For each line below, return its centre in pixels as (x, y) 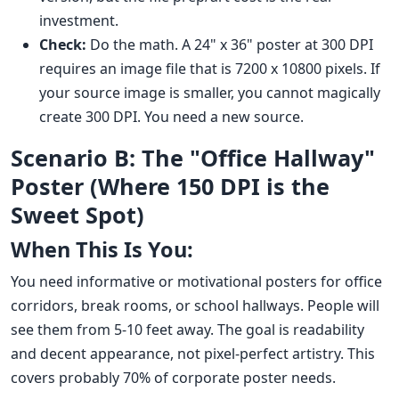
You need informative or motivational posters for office (196, 282)
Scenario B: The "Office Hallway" (193, 158)
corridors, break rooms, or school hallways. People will (195, 306)
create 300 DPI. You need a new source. (171, 117)
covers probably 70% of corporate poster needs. (173, 378)
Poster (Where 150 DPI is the (170, 187)
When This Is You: (102, 250)
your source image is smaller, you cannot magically (210, 93)
